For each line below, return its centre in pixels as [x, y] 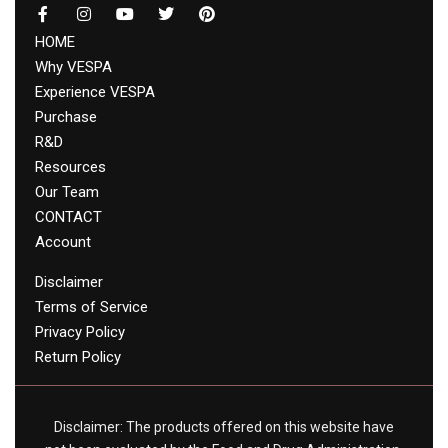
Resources [70, 166]
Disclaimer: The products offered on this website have [224, 426]
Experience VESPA [95, 91]
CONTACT [68, 216]
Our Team [67, 191]
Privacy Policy [80, 331]
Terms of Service [91, 306]
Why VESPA [73, 66]
